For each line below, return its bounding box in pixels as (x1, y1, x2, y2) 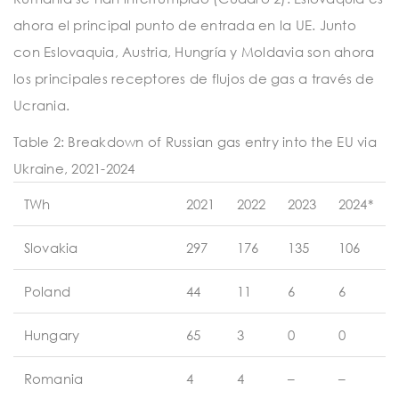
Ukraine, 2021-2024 (13, 160, 135, 177)
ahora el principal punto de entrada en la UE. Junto (13, 16, 356, 33)
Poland (23, 283, 71, 300)
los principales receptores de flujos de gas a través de (13, 69, 374, 86)
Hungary (23, 327, 80, 344)
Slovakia (23, 240, 78, 256)
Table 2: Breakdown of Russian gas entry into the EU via (13, 134, 377, 151)
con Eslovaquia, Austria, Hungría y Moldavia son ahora (13, 43, 375, 60)
